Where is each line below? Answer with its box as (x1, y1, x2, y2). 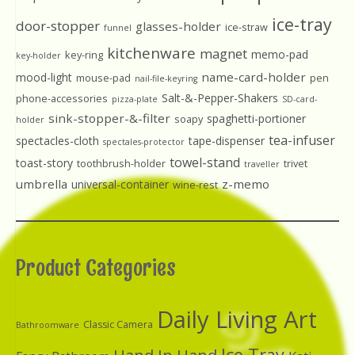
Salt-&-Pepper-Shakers (162, 90, 278, 106)
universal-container (71, 177, 169, 193)
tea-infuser (269, 132, 335, 150)
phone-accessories (16, 91, 108, 106)
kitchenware (107, 43, 196, 64)
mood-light (16, 70, 72, 86)
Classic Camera (83, 318, 153, 332)
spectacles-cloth (16, 133, 99, 149)
